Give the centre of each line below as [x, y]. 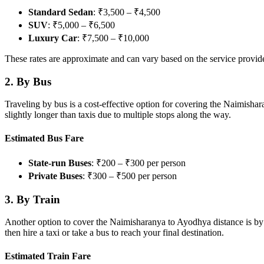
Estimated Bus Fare [44, 138]
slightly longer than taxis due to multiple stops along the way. [118, 115]
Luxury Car [53, 38]
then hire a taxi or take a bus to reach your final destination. [114, 233]
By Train [38, 199]
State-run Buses [60, 163]
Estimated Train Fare [48, 256]
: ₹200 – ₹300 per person [138, 163]
